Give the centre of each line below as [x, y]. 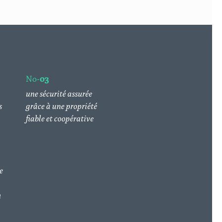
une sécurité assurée [59, 93]
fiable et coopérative [59, 118]
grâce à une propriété [61, 106]
